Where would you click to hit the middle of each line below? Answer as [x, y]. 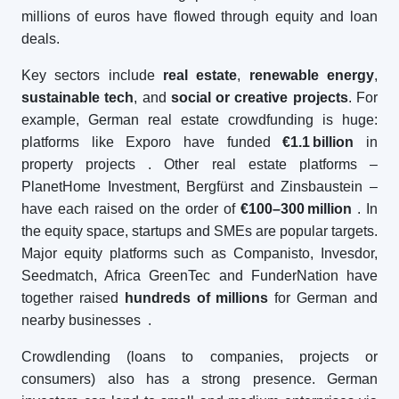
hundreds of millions [196, 298]
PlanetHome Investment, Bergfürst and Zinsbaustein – [199, 187]
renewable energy [312, 75]
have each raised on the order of [131, 209]
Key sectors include [92, 75]
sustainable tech [78, 98]
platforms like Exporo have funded [152, 142]
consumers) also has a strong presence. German [199, 379]
